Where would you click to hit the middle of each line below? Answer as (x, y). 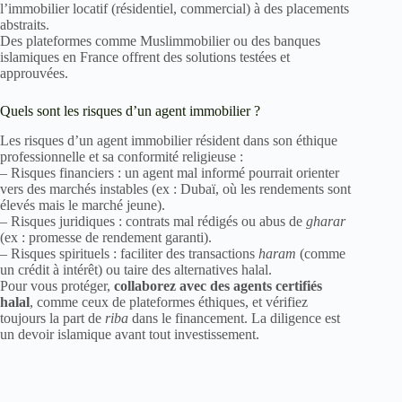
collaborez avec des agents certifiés (218, 286)
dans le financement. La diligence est (234, 318)
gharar (326, 221)
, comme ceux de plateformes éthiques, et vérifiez (169, 302)
